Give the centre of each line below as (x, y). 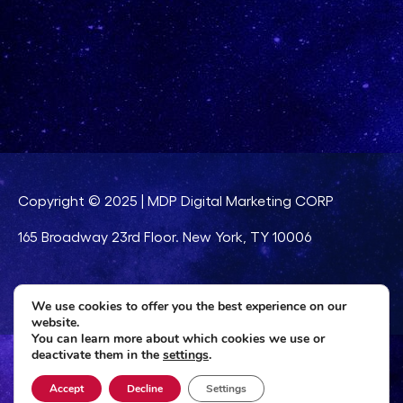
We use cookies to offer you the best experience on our (189, 306)
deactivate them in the (97, 355)
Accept (67, 389)
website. (55, 322)
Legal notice (58, 291)
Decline (145, 389)
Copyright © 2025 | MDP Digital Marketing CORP (176, 201)
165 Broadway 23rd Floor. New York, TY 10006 (165, 237)
